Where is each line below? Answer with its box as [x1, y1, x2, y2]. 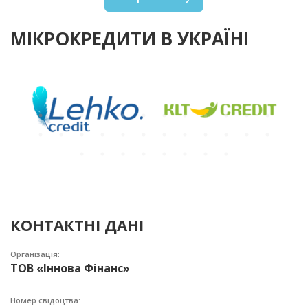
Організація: [10, 248, 60, 259]
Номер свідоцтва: [10, 294, 80, 305]
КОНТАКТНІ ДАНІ [10, 214, 144, 235]
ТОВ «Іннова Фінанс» [10, 260, 130, 276]
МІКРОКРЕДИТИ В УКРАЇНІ [10, 25, 249, 51]
